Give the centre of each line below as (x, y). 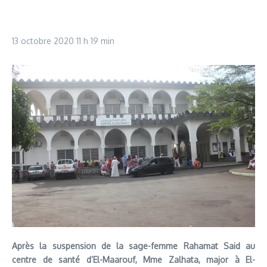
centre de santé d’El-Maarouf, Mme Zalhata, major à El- (133, 260)
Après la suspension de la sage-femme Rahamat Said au (133, 246)
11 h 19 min (95, 41)
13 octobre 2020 (44, 41)
